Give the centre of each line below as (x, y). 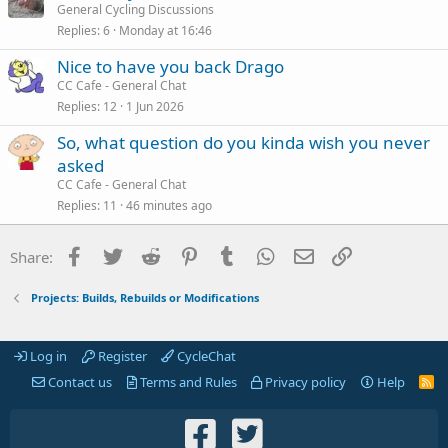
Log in (47, 355)
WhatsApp (313, 254)
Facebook (119, 254)
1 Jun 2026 (155, 106)
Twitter (148, 254)
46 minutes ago (169, 205)
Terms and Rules (186, 381)
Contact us (79, 381)
